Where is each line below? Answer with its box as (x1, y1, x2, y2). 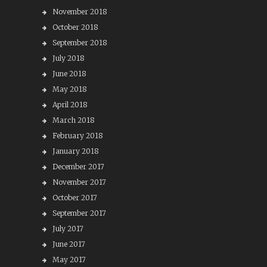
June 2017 (52, 240, 85, 249)
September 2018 (52, 38, 107, 47)
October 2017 (52, 193, 97, 202)
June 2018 (52, 69, 86, 78)
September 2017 (52, 209, 106, 218)
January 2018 (52, 147, 99, 156)
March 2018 (52, 116, 95, 125)
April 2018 (52, 100, 88, 109)
